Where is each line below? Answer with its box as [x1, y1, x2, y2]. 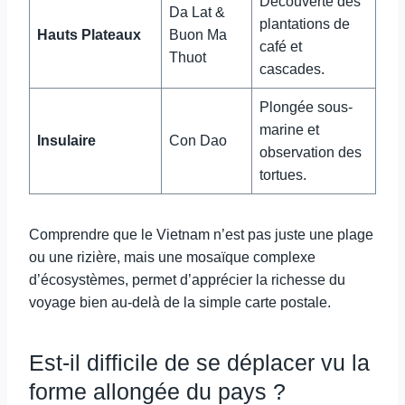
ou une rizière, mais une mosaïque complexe [29, 250, 316, 265]
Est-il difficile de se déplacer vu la [29, 349, 370, 375]
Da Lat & [169, 5, 225, 20]
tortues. [259, 167, 306, 183]
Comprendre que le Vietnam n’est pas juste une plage [29, 227, 373, 242]
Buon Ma [169, 27, 227, 42]
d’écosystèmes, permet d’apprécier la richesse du [29, 272, 345, 287]
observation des [259, 145, 362, 160]
